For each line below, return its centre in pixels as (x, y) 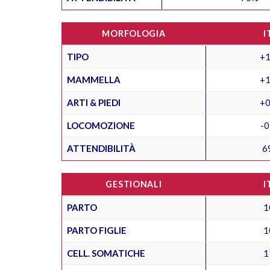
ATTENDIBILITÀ (101, 148)
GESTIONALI (134, 184)
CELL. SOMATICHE (106, 253)
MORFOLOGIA (134, 33)
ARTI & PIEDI (94, 102)
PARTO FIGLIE (97, 230)
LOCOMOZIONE (101, 125)
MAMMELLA (94, 79)
